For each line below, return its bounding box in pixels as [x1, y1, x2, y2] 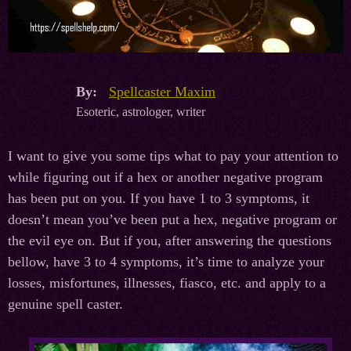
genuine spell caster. [8, 296, 123, 313]
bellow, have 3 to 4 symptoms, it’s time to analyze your [8, 254, 324, 270]
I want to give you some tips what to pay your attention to [8, 148, 338, 165]
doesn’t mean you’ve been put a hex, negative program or [8, 212, 337, 228]
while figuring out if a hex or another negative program [8, 169, 323, 186]
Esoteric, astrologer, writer [76, 104, 205, 118]
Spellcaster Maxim [109, 83, 215, 100]
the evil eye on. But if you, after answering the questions [8, 233, 331, 249]
